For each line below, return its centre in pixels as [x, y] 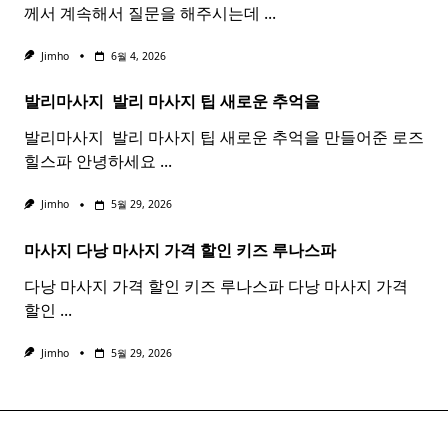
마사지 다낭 [68, 249]
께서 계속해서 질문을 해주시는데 [142, 13]
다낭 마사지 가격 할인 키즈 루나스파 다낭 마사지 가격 [216, 285]
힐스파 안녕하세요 [90, 161]
